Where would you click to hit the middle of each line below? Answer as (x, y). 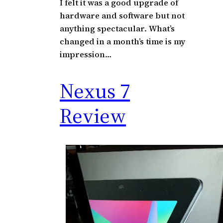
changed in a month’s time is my (122, 41)
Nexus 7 (95, 90)
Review (93, 115)
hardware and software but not (122, 15)
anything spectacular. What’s (117, 28)
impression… (86, 54)
